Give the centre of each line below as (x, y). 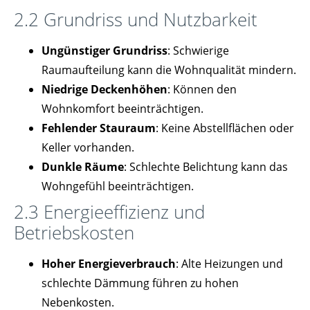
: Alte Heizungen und (229, 263)
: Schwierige (198, 50)
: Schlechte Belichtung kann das (206, 166)
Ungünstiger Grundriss (104, 50)
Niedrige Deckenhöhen (104, 89)
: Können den (202, 89)
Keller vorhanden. (88, 147)
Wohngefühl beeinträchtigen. (118, 186)
